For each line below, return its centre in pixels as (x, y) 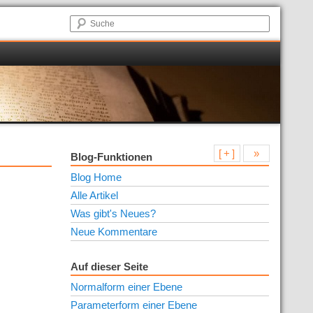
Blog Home (96, 177)
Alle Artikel (95, 195)
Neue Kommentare (114, 232)
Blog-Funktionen (112, 157)
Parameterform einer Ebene (134, 305)
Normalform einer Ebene (127, 287)
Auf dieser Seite (110, 267)
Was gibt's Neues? (114, 213)
